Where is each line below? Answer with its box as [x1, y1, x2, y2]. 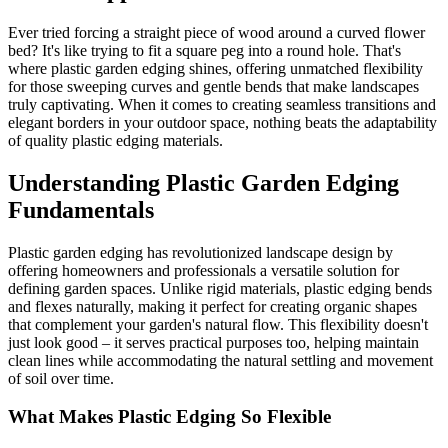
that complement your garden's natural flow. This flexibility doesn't [8, 315, 428, 333]
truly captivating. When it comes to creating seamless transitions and [8, 95, 436, 113]
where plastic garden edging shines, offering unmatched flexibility [8, 59, 423, 77]
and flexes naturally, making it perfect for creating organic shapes [8, 297, 417, 315]
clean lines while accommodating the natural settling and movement [8, 351, 433, 369]
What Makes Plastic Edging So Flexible [8, 406, 331, 428]
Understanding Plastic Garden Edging [8, 169, 399, 196]
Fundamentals [8, 196, 154, 223]
